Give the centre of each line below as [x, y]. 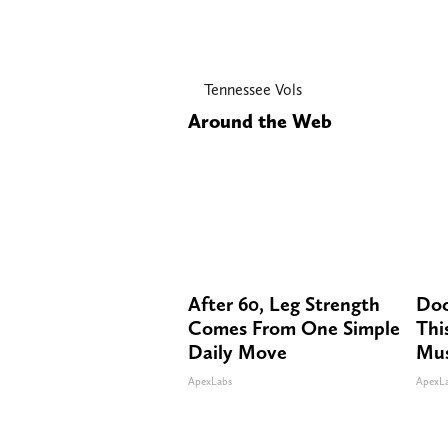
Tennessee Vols [253, 89]
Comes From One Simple [294, 327]
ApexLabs [210, 381]
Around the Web [260, 120]
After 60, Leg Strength [284, 303]
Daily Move [237, 351]
